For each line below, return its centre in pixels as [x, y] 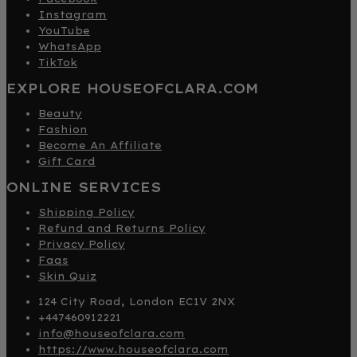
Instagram [73, 15]
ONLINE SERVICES [84, 188]
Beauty [60, 114]
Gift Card [67, 162]
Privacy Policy [82, 245]
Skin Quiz [67, 277]
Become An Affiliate [100, 146]
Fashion [63, 130]
